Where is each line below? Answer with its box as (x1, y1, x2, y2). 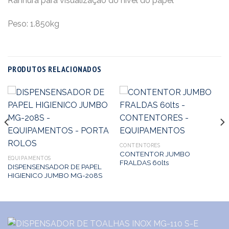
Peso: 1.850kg (8, 18, 59, 29)
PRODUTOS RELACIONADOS (8, 63, 102, 74)
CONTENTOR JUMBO (119, 149, 190, 158)
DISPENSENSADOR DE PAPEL (7, 162, 102, 171)
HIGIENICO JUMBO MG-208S (7, 171, 102, 179)
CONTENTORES (119, 142, 161, 149)
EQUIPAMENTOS (7, 155, 51, 162)
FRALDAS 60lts (119, 158, 169, 167)
